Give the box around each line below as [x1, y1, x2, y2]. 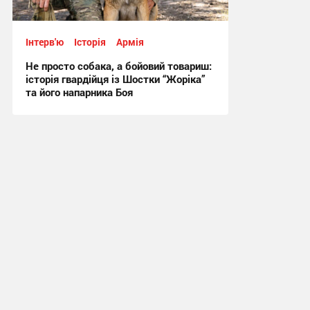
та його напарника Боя [25, 84, 133, 99]
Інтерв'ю [25, 35, 64, 48]
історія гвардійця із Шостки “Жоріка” [25, 71, 206, 86]
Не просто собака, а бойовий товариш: [25, 58, 212, 73]
